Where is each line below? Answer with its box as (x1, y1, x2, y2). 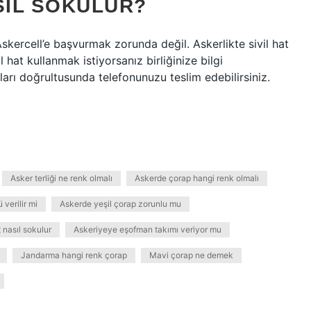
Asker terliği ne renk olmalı (10, 173, 112, 183)
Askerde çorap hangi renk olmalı (135, 173, 259, 183)
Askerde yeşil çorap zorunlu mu (60, 199, 181, 209)
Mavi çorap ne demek (149, 250, 233, 260)
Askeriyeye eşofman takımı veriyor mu (74, 224, 221, 235)
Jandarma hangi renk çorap (21, 250, 127, 260)
